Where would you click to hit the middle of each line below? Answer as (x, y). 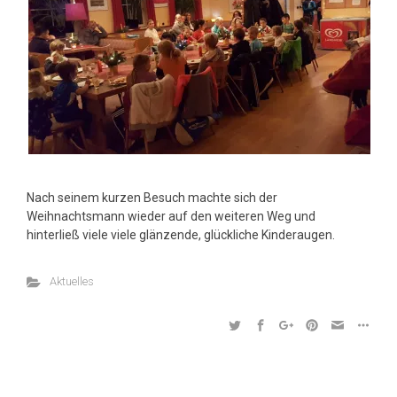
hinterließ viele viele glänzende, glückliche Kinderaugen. (181, 235)
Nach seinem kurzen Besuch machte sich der (152, 198)
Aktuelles (71, 281)
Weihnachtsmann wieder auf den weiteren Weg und (171, 216)
